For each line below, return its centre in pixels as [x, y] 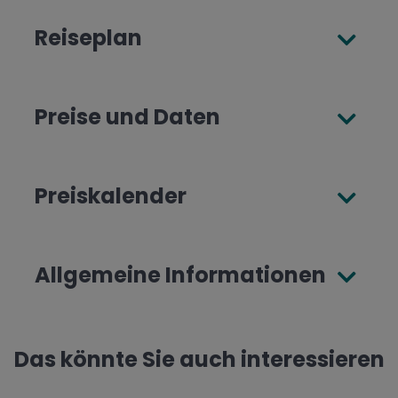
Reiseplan [88, 38]
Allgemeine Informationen [180, 275]
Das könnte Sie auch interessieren [199, 359]
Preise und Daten [127, 117]
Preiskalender [111, 196]
